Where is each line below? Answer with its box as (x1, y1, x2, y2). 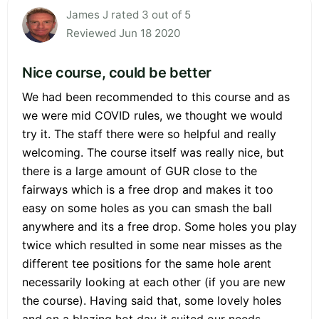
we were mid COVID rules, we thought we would (22, 108, 283, 122)
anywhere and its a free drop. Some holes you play (22, 219, 297, 234)
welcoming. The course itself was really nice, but (22, 145, 284, 159)
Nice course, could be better (22, 63, 211, 81)
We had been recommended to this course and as (22, 89, 290, 104)
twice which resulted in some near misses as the (22, 237, 282, 252)
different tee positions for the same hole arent (22, 256, 271, 271)
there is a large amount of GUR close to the (22, 163, 257, 178)
